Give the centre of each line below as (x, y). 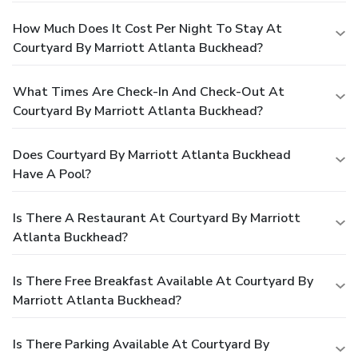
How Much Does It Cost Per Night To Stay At (147, 28)
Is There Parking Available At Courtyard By (141, 344)
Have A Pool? (52, 174)
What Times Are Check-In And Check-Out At (149, 91)
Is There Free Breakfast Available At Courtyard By (163, 281)
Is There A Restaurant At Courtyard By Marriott (157, 218)
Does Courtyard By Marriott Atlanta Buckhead (152, 155)
